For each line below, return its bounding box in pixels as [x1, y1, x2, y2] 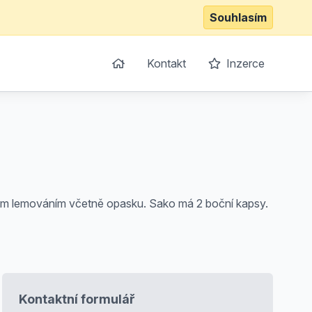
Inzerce [224, 56, 265, 70]
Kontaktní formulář [18, 292, 135, 306]
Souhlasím [210, 10, 267, 24]
